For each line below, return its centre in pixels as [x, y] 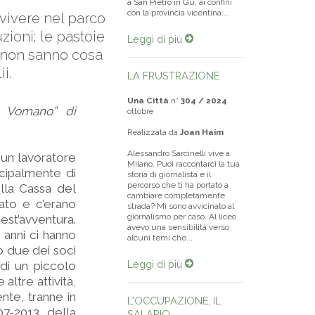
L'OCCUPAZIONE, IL [174, 301]
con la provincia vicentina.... [179, 13]
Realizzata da [154, 132]
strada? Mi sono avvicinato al [181, 206]
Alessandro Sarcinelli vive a [179, 153]
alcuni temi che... [160, 238]
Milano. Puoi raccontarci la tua [184, 164]
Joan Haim [202, 132]
